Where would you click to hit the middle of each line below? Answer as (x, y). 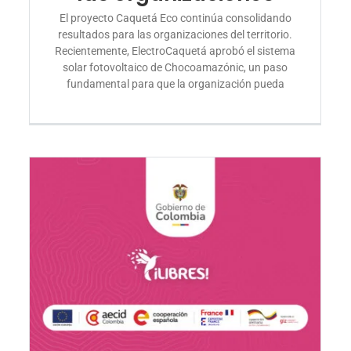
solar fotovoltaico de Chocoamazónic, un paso (175, 67)
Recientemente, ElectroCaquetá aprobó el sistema (175, 51)
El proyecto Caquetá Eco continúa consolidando (175, 18)
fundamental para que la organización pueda (175, 83)
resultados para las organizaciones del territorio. (175, 34)
